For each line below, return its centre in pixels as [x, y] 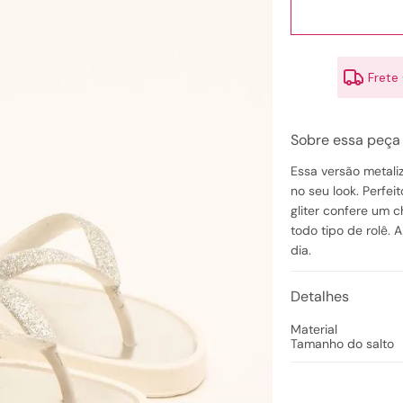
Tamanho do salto [342, 344]
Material [313, 329]
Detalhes [319, 296]
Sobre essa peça [345, 140]
